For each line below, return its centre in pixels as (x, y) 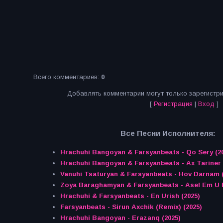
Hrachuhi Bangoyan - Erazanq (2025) (120, 218)
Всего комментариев (65, 77)
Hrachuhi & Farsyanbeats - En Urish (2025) (130, 196)
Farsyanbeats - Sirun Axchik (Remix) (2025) (131, 207)
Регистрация (173, 104)
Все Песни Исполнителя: (168, 133)
